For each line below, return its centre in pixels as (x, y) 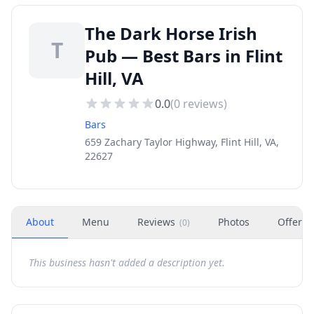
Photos (234, 222)
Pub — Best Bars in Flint (184, 56)
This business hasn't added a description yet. (127, 262)
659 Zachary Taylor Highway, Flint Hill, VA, (182, 142)
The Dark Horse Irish (171, 33)
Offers (292, 222)
